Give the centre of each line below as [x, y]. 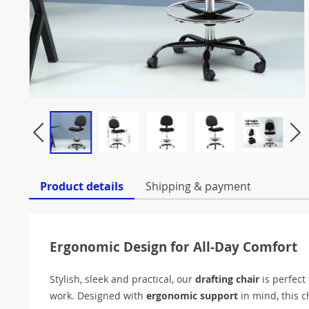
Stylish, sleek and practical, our [122, 279]
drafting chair [227, 279]
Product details [82, 186]
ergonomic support [192, 295]
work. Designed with [98, 295]
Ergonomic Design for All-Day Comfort [173, 247]
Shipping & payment [198, 186]
